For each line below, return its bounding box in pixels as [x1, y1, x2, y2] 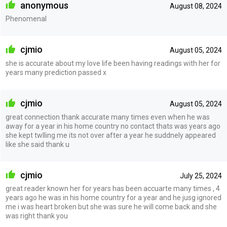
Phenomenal [5, 15, 47, 23]
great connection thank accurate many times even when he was [5, 112, 210, 121]
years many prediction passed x [5, 68, 106, 77]
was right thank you [5, 212, 68, 220]
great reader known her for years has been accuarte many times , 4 [5, 184, 220, 193]
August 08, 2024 [169, 2, 222, 10]
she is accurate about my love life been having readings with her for [5, 59, 220, 67]
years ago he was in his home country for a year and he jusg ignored [5, 194, 221, 202]
